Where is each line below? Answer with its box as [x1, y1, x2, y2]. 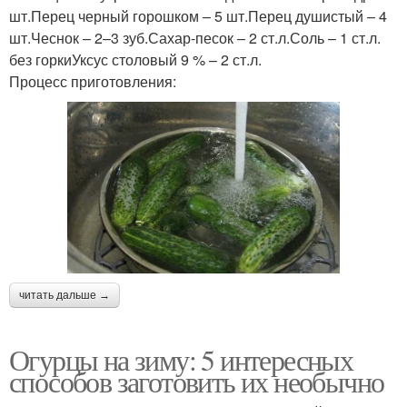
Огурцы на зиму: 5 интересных [9, 340, 353, 380]
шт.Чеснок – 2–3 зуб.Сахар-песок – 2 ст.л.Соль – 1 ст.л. [9, 26, 381, 48]
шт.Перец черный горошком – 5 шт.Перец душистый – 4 [9, 5, 387, 26]
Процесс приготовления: [9, 70, 176, 92]
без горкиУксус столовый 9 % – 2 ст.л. [9, 48, 262, 70]
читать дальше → [19, 289, 110, 303]
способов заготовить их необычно [9, 362, 384, 402]
